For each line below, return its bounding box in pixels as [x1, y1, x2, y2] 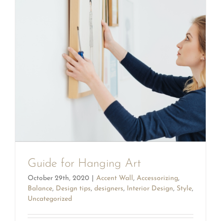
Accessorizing [137, 175, 178, 183]
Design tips [56, 185, 91, 193]
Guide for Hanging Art [28, 158, 141, 170]
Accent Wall [96, 175, 133, 183]
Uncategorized [28, 195, 72, 203]
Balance [28, 185, 52, 193]
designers [94, 185, 123, 193]
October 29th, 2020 [28, 175, 89, 183]
